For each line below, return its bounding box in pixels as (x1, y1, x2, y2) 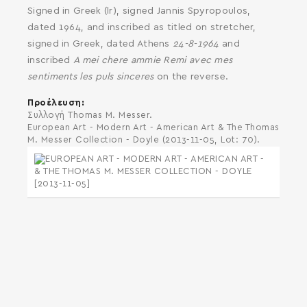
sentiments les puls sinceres (27, 71, 157, 82)
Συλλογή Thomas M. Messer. (27, 110, 153, 120)
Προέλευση (27, 98, 82, 108)
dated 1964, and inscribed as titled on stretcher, (27, 22, 256, 32)
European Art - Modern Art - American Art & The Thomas (27, 123, 280, 132)
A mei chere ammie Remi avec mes (73, 55, 233, 65)
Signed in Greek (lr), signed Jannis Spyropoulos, (27, 5, 251, 16)
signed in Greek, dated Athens (27, 38, 173, 49)
